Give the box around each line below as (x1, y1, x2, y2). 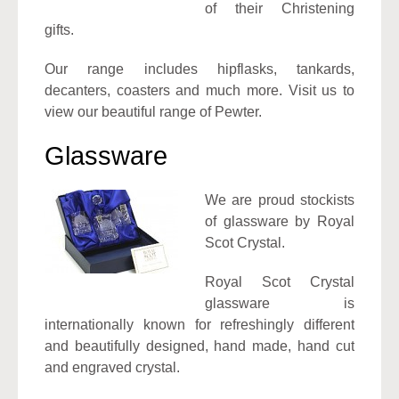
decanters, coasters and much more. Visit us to (45, 82, 354, 98)
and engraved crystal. (45, 359, 180, 375)
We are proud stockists (205, 191, 354, 208)
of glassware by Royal (205, 213, 354, 229)
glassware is (205, 295, 354, 311)
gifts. (45, 21, 74, 37)
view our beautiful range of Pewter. (45, 103, 262, 119)
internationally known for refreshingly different (45, 316, 354, 332)
